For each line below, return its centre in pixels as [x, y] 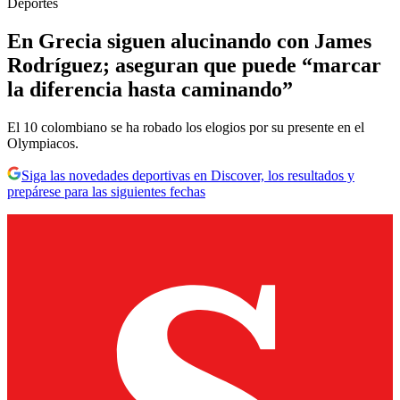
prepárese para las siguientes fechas [106, 191]
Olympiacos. [43, 143]
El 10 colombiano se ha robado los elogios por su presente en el [186, 127]
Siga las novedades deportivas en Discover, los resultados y [188, 175]
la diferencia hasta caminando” [150, 89]
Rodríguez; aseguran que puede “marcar [194, 65]
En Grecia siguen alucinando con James [189, 41]
